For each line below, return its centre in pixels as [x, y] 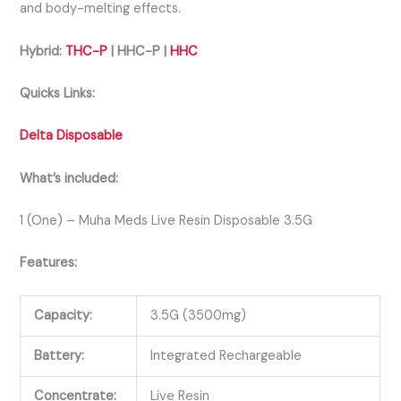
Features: [49, 263]
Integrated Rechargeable [226, 355]
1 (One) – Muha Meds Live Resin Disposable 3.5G [166, 220]
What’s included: [69, 178]
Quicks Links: [58, 93]
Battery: [60, 355]
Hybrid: [43, 51]
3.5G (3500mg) [199, 315]
